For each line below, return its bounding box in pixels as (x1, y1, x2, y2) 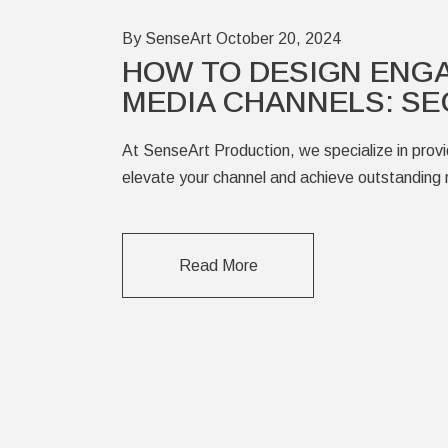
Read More (178, 256, 258, 274)
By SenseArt (122, 30, 212, 48)
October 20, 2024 (216, 30, 341, 48)
